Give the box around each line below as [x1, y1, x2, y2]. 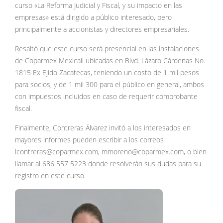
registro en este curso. [15, 171, 86, 180]
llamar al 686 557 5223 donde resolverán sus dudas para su [15, 159, 201, 168]
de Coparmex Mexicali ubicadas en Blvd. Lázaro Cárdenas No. [15, 56, 205, 65]
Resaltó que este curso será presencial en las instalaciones [15, 44, 199, 53]
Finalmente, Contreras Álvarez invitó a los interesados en [15, 123, 191, 132]
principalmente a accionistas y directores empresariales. [15, 24, 189, 34]
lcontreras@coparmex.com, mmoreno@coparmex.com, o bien [15, 147, 207, 156]
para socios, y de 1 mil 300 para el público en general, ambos [15, 80, 204, 89]
